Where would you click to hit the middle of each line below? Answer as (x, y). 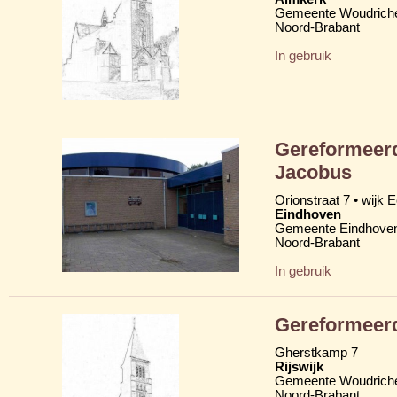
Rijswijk (299, 366)
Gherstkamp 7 (316, 352)
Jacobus (313, 172)
